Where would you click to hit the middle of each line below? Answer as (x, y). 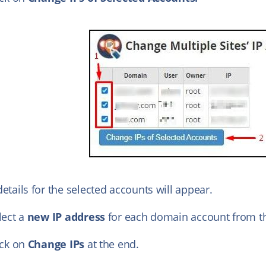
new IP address (66, 217)
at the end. (112, 244)
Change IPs (55, 244)
